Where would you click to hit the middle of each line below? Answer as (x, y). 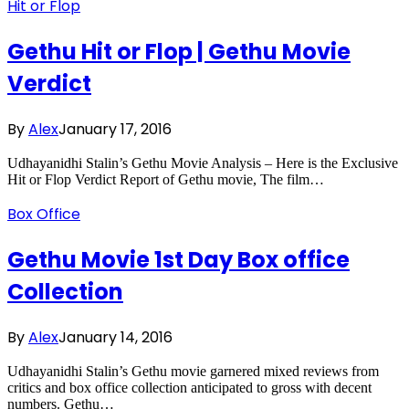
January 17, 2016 (115, 129)
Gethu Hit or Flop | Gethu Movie (179, 51)
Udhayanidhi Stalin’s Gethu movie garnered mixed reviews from (193, 371)
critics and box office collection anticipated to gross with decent (189, 387)
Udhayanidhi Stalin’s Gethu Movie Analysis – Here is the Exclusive (203, 163)
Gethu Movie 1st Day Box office (178, 259)
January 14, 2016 (115, 337)
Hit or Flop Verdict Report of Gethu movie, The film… (166, 179)
